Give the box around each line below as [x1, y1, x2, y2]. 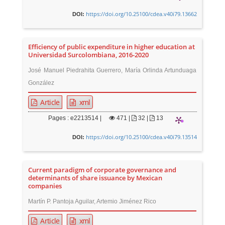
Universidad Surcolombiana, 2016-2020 [28, 51, 149, 60]
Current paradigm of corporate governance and [28, 166, 177, 175]
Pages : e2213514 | [48, 115, 102, 122]
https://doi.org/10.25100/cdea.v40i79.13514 [85, 133, 197, 141]
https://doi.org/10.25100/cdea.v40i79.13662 [85, 10, 197, 18]
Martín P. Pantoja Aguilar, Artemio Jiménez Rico [28, 198, 157, 205]
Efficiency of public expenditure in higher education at [28, 43, 195, 52]
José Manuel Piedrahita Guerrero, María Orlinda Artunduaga [28, 67, 197, 74]
